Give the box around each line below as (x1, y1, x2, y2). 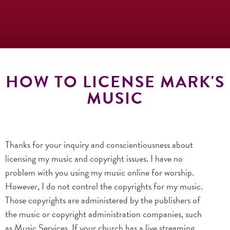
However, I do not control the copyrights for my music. (5, 179, 203, 193)
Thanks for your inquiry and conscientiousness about (5, 138, 193, 151)
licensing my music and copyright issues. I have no (5, 151, 183, 165)
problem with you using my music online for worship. (5, 165, 194, 179)
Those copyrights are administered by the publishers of (5, 193, 200, 207)
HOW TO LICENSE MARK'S (5, 70, 225, 94)
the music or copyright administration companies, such (5, 207, 202, 221)
